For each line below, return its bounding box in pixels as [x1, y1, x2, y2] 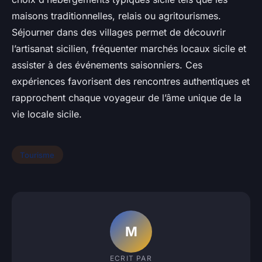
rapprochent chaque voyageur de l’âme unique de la [12, 91, 242, 104]
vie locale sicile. [12, 108, 82, 120]
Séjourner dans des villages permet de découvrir [12, 26, 226, 38]
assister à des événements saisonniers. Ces [12, 58, 202, 71]
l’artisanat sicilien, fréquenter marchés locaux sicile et [12, 42, 246, 54]
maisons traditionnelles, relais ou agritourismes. [12, 9, 221, 22]
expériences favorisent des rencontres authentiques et [12, 75, 250, 87]
